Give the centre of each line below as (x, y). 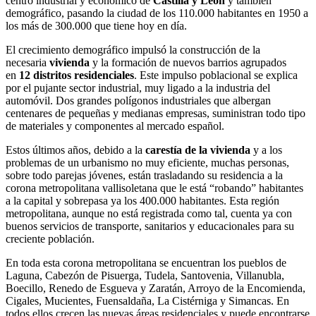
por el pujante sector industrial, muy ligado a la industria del (138, 88)
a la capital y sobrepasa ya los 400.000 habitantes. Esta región (142, 201)
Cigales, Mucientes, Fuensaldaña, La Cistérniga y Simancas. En (147, 301)
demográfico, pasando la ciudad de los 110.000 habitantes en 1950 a (157, 13)
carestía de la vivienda (198, 150)
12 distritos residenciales (77, 75)
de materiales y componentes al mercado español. (115, 126)
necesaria (28, 63)
